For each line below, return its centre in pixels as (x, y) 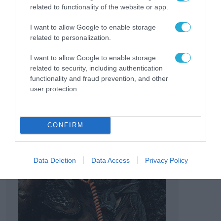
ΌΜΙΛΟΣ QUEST (62, 12)
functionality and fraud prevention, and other (99, 78)
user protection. (55, 89)
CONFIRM (65, 125)
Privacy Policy (166, 160)
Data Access (110, 160)
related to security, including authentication (96, 68)
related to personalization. (71, 37)
